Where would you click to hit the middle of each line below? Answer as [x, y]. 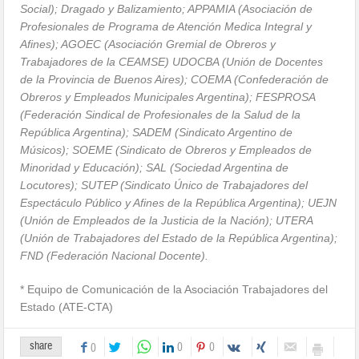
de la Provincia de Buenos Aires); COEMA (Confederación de [175, 79]
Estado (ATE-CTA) [67, 307]
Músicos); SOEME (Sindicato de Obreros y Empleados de [166, 149]
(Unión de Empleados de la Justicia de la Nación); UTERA [167, 220]
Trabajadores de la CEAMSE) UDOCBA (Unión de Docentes [172, 61]
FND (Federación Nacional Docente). [115, 255]
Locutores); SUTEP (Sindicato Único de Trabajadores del [164, 185]
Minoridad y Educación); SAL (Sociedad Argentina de [155, 167]
